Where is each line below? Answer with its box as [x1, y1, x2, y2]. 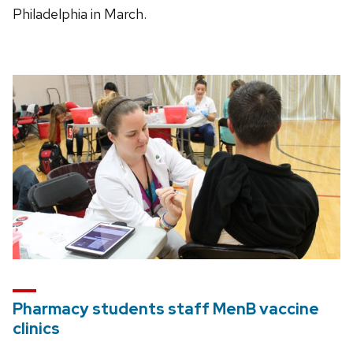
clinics [13, 318, 60, 340]
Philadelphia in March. [13, 5, 147, 24]
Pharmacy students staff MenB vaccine [13, 299, 319, 320]
